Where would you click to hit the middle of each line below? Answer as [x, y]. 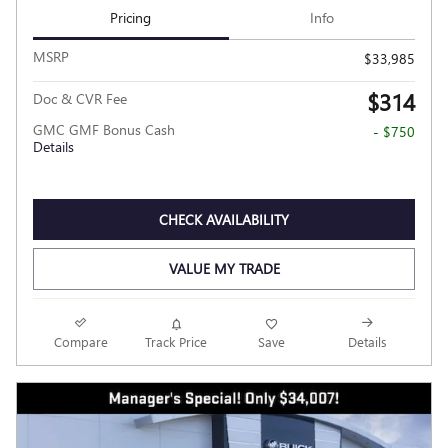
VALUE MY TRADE [224, 269]
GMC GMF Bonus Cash [104, 129]
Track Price [176, 341]
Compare [80, 341]
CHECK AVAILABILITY [224, 219]
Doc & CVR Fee [80, 98]
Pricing [131, 18]
